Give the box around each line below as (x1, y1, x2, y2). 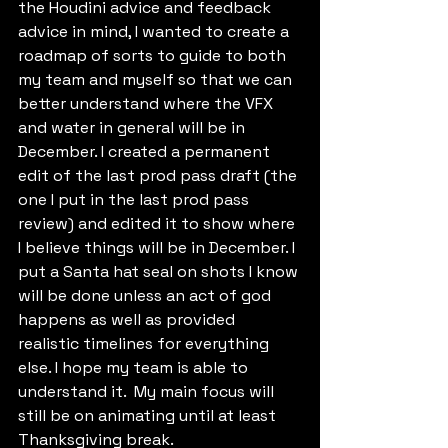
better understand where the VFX (18, 92, 277, 114)
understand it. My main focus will (18, 380, 278, 402)
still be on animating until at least (18, 404, 280, 426)
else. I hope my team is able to (18, 356, 252, 378)
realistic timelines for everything (18, 332, 273, 354)
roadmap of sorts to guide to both (18, 44, 290, 66)
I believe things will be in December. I (18, 236, 299, 258)
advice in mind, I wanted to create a (18, 20, 293, 42)
